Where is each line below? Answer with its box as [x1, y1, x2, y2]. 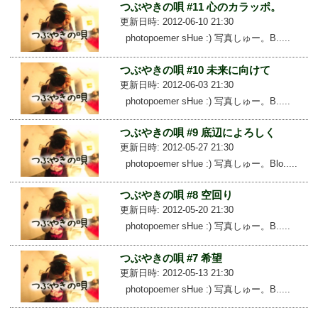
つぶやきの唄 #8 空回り [119, 189, 233, 202]
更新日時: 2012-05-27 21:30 [119, 141, 234, 153]
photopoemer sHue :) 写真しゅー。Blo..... [119, 158, 297, 169]
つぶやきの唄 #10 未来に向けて [119, 63, 270, 76]
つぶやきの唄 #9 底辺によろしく [119, 126, 275, 138]
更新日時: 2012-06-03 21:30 [119, 79, 234, 90]
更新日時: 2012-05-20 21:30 [119, 204, 234, 216]
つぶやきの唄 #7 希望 [119, 251, 222, 264]
